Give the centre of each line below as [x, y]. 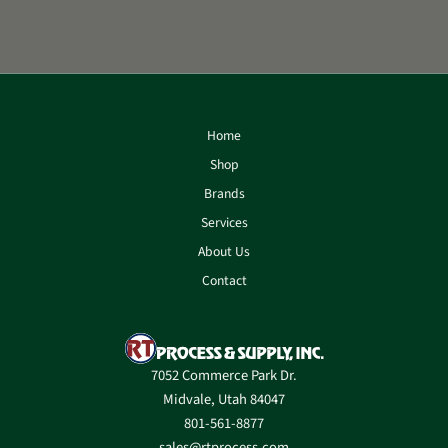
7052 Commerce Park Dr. [224, 376]
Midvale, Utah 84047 [224, 400]
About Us [224, 252]
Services [224, 223]
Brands [224, 194]
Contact [224, 281]
